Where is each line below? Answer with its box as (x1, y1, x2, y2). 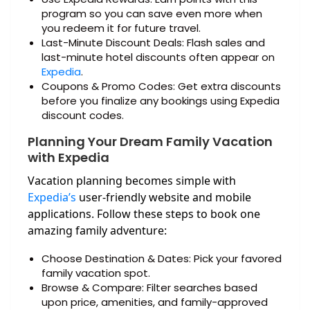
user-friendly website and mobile (76, 190, 251, 206)
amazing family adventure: (28, 223, 167, 239)
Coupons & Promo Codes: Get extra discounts (42, 79, 281, 94)
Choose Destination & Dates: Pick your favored (42, 251, 282, 266)
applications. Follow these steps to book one (28, 206, 260, 222)
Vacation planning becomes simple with (28, 173, 236, 189)
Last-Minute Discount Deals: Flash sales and (42, 35, 265, 51)
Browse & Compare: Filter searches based (42, 280, 257, 295)
